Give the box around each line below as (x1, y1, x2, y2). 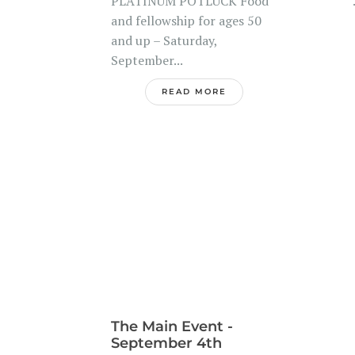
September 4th (110, 334, 222, 352)
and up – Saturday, (110, 32, 217, 49)
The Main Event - (110, 317, 233, 335)
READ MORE (162, 86, 227, 97)
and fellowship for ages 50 (110, 12, 261, 29)
